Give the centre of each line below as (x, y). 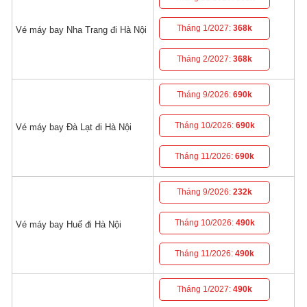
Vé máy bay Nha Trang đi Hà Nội (82, 29)
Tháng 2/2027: (205, 59)
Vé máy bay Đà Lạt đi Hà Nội (74, 127)
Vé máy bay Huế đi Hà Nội (69, 224)
